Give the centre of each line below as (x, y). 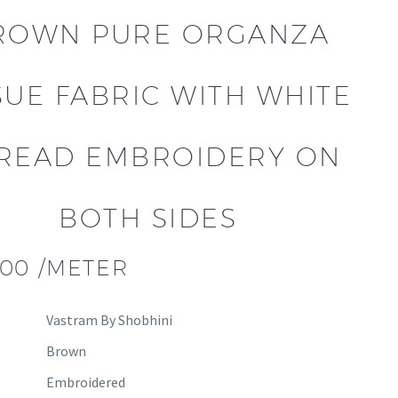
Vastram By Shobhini (109, 319)
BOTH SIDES (148, 218)
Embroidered (85, 382)
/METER (84, 267)
